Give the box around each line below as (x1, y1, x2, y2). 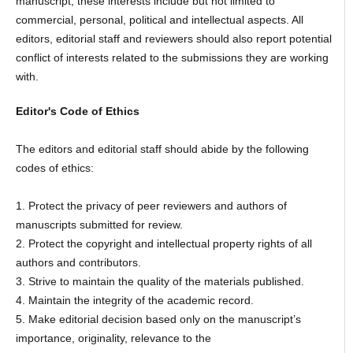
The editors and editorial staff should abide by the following (15, 143, 309, 156)
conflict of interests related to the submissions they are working (15, 51, 329, 65)
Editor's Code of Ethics (15, 105, 139, 118)
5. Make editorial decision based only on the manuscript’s (15, 313, 301, 326)
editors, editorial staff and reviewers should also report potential (15, 32, 332, 46)
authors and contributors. (15, 256, 141, 269)
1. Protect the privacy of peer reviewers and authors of (15, 199, 287, 213)
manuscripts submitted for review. (15, 218, 183, 232)
